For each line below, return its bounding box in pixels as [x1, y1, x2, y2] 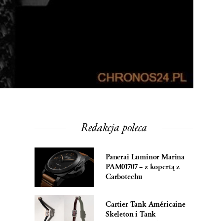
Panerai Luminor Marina [106, 152, 185, 162]
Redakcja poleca [81, 120, 147, 135]
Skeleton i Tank [106, 209, 156, 219]
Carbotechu [106, 172, 143, 182]
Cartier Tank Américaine [106, 199, 185, 209]
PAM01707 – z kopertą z [106, 162, 180, 172]
